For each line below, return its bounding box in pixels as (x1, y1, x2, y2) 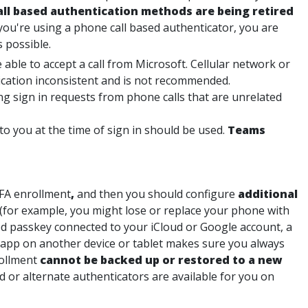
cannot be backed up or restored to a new (40, 252, 283, 267)
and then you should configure (74, 186, 238, 201)
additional (238, 186, 298, 201)
